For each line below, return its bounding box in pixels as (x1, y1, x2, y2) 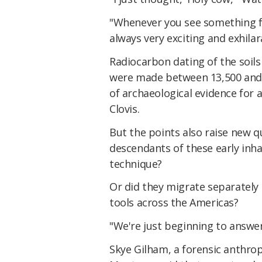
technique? (109, 156, 162, 171)
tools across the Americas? (109, 195, 239, 210)
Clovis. (109, 101, 140, 116)
